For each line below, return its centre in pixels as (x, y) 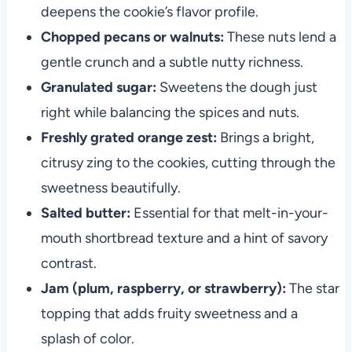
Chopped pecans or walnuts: (132, 37)
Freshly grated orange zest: (128, 138)
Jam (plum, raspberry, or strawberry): (163, 289)
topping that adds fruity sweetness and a (169, 314)
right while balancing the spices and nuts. (170, 113)
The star (312, 289)
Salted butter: (85, 213)
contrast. (68, 264)
